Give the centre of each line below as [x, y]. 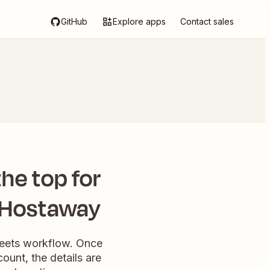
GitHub [74, 21]
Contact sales [207, 21]
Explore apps [139, 21]
